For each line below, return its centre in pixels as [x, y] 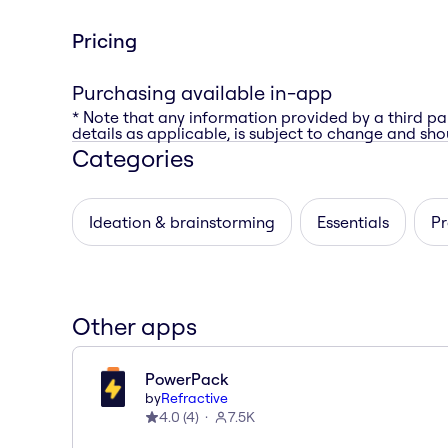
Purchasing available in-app [202, 92]
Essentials [353, 221]
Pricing [104, 40]
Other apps [134, 325]
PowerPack [186, 378]
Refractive [194, 397]
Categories [133, 157]
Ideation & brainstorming [182, 221]
